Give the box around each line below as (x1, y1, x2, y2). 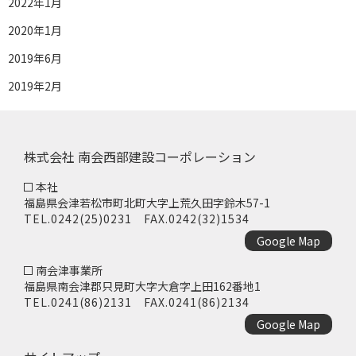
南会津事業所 (36, 261, 103, 278)
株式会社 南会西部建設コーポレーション (24, 146, 256, 166)
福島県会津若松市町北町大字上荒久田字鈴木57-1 (24, 194, 270, 211)
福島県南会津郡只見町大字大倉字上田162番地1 (24, 277, 261, 294)
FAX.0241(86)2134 (132, 293, 250, 310)
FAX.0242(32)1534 (132, 210, 250, 226)
